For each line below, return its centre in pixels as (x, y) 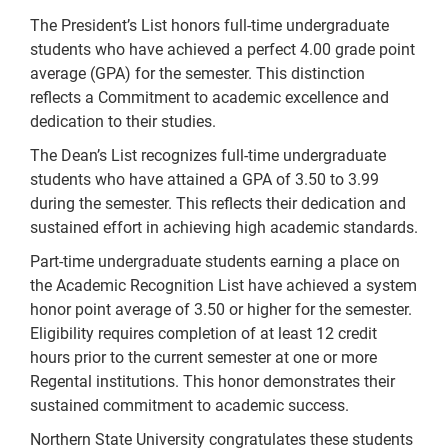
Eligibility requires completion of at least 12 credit (203, 334)
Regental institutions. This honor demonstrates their (212, 382)
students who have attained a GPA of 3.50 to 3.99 (204, 180)
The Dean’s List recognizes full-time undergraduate (208, 156)
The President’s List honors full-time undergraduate (209, 26)
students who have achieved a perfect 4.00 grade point (222, 50)
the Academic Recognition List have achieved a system (223, 286)
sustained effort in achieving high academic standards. (224, 228)
